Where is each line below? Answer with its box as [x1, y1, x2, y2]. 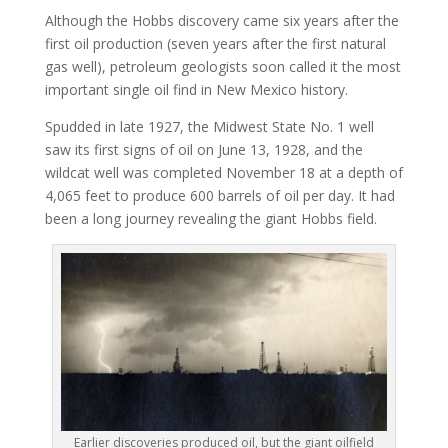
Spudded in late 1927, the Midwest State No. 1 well [44, 117, 374, 136]
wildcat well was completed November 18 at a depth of [44, 163, 403, 182]
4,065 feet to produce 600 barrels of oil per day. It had [44, 186, 395, 205]
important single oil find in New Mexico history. [44, 80, 352, 99]
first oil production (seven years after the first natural [44, 34, 386, 53]
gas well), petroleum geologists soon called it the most [44, 57, 401, 76]
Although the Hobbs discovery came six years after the [44, 11, 399, 30]
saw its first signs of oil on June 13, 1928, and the [44, 140, 363, 159]
